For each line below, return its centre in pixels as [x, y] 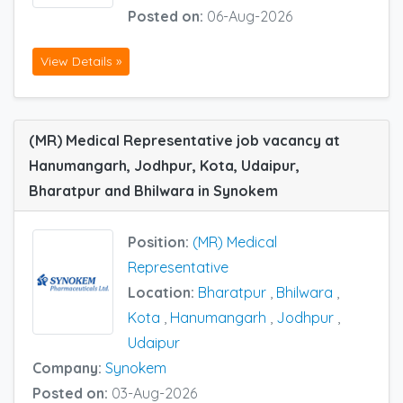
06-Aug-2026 [250, 17]
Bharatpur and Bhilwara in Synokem [153, 190]
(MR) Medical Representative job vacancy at [184, 140]
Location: [163, 292]
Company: [69, 367]
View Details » [81, 61]
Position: [160, 242]
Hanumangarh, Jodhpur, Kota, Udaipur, [164, 165]
